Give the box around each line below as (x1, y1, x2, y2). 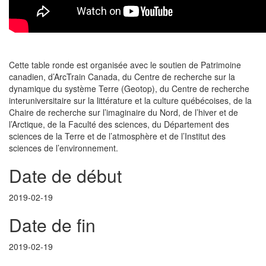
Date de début (9, 163, 122, 189)
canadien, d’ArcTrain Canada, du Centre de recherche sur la (9, 71, 235, 83)
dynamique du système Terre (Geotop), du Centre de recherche (9, 83, 249, 95)
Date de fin (9, 212, 96, 238)
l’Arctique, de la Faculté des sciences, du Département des (9, 118, 229, 131)
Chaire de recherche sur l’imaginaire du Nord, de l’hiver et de (9, 106, 238, 119)
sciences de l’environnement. (9, 142, 118, 154)
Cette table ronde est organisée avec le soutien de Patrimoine (9, 59, 241, 71)
